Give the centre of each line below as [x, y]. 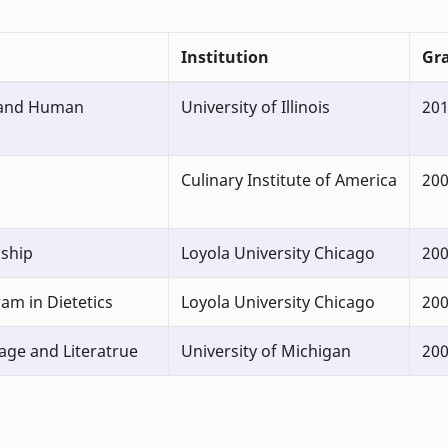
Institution [225, 57]
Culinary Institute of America [289, 180]
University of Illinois [255, 107]
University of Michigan [266, 351]
